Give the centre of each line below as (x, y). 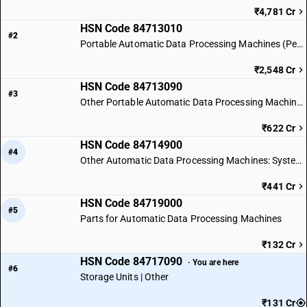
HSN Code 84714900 (131, 145)
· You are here (213, 262)
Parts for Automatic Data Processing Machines (181, 219)
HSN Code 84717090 (132, 261)
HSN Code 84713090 (131, 87)
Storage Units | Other (124, 277)
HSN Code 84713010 (131, 28)
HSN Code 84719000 (131, 203)
